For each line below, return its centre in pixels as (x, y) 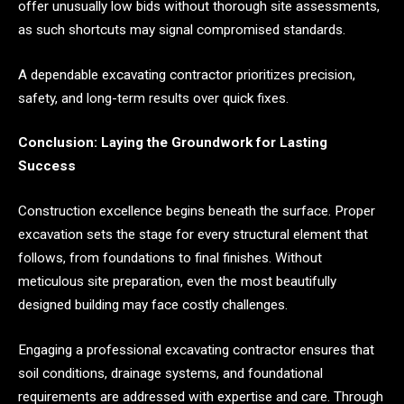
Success (47, 166)
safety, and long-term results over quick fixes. (153, 98)
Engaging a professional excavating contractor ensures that (196, 349)
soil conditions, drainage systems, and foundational (170, 373)
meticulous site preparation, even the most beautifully (177, 281)
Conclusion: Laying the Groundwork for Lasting (173, 143)
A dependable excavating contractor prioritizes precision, (187, 74)
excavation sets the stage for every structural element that (193, 234)
